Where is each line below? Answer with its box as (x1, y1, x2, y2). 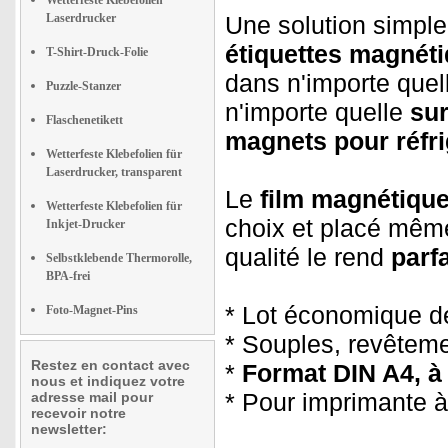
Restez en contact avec (31, 357, 190, 373)
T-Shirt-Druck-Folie (46, 45, 148, 59)
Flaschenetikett (46, 113, 123, 127)
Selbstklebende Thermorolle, (46, 251, 192, 265)
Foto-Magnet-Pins (46, 303, 138, 317)
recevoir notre (31, 405, 126, 421)
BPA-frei (46, 269, 90, 283)
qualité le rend (225, 243, 384, 271)
